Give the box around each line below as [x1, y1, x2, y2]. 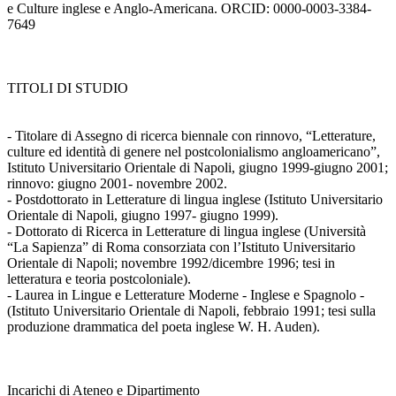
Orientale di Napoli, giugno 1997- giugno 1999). [7, 208, 278, 224]
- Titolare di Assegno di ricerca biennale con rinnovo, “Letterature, [7, 128, 376, 144]
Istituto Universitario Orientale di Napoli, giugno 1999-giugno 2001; [7, 160, 388, 176]
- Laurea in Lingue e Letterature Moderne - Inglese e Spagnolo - [7, 287, 364, 303]
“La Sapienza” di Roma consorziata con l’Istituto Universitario [7, 240, 355, 255]
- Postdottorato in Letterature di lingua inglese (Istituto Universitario [7, 192, 383, 208]
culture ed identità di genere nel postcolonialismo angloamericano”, [7, 144, 380, 160]
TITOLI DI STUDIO [7, 80, 128, 96]
